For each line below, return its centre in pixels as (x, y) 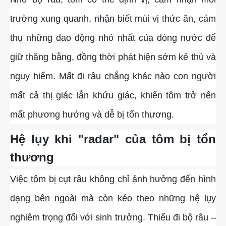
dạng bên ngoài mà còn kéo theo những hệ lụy (113, 199)
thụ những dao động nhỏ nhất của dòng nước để (113, 38)
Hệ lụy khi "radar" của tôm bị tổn (113, 139)
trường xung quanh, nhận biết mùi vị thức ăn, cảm (113, 19)
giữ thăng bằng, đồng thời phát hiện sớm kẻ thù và (113, 57)
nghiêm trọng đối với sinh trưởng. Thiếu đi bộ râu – (113, 218)
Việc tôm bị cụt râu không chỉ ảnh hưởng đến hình (113, 179)
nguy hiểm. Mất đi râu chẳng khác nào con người (113, 76)
